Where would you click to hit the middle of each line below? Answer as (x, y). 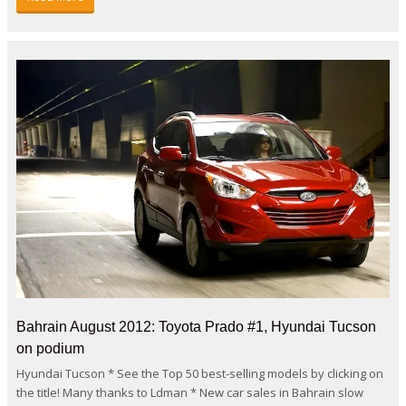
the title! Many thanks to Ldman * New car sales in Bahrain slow (190, 392)
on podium (50, 348)
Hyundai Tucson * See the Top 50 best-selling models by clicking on (200, 373)
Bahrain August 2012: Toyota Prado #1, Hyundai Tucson (196, 326)
